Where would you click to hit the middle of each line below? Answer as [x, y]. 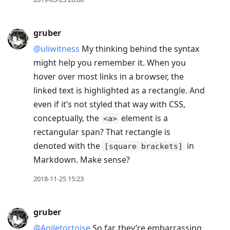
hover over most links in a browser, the [109, 77]
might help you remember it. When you [110, 63]
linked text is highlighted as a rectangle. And [119, 91]
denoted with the [68, 146]
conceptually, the [67, 118]
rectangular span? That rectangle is [102, 132]
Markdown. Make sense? [82, 160]
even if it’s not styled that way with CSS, [109, 104]
